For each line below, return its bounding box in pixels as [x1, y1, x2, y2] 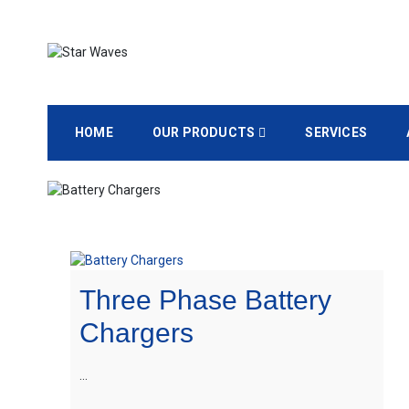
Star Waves [47, 81, 116, 97]
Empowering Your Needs [47, 64, 190, 79]
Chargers [79, 317, 194, 348]
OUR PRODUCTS [152, 125, 256, 140]
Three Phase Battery [79, 284, 331, 315]
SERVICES [305, 125, 368, 140]
